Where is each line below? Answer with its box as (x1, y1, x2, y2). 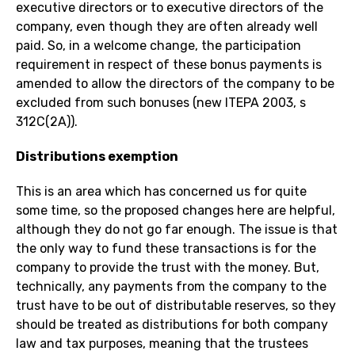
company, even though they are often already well (16, 19, 318, 35)
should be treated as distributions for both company (16, 317, 328, 333)
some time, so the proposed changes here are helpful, (16, 203, 335, 219)
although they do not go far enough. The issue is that (16, 222, 338, 238)
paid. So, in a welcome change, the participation (16, 38, 301, 54)
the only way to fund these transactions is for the (16, 241, 316, 257)
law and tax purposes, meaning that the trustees (16, 336, 308, 352)
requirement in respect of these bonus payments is (16, 57, 322, 73)
